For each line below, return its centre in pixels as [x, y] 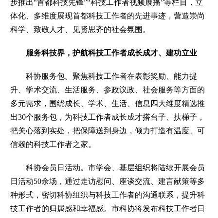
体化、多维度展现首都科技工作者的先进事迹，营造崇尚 [108, 16]
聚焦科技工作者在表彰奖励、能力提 [135, 76]
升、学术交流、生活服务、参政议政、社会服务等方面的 [108, 90]
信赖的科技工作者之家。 [53, 144]
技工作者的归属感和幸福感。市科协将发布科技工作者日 [108, 208]
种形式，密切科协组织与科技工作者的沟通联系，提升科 [108, 195]
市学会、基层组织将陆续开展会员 [147, 167]
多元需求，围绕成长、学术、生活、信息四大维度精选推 [108, 103]
